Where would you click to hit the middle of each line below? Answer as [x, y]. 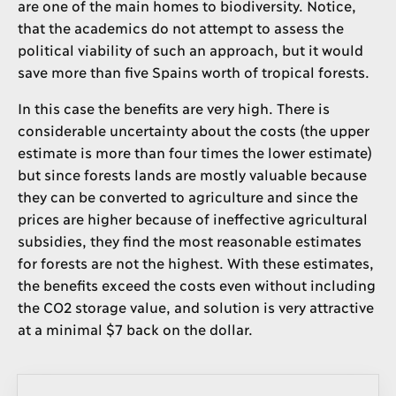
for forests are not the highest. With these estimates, [195, 262]
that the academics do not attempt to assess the [180, 27]
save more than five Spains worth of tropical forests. [194, 71]
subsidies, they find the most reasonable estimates [189, 240]
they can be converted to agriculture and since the [187, 195]
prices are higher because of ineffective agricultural [192, 217]
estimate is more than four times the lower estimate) [194, 151]
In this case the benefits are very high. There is [173, 107]
